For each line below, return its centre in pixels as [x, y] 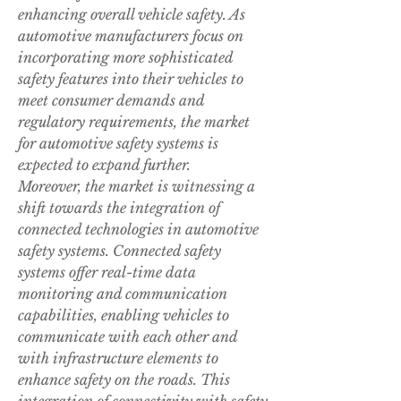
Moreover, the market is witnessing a [137, 187]
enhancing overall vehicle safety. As [132, 15]
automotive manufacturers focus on [131, 36]
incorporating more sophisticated [125, 58]
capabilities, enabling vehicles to [124, 316]
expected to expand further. [104, 165]
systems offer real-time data [107, 273]
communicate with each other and [128, 337]
